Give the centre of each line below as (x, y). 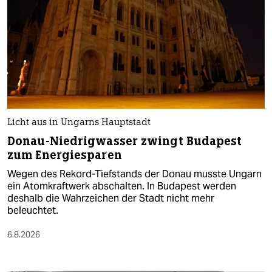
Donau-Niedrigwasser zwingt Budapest (125, 141)
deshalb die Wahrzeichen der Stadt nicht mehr (111, 199)
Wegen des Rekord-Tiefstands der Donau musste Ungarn (134, 174)
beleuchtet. (33, 211)
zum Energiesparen (65, 155)
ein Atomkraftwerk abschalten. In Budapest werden (122, 186)
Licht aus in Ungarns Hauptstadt (79, 123)
